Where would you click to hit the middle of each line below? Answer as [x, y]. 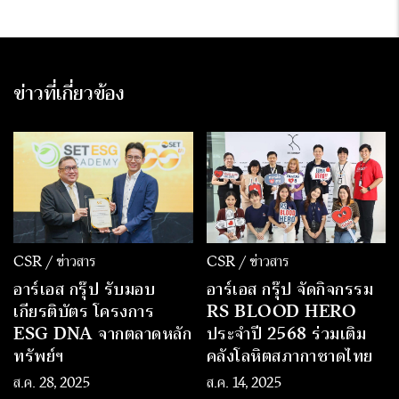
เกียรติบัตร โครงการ [84, 311]
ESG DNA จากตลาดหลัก [102, 333]
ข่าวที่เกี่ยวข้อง [69, 93]
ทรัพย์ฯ [39, 355]
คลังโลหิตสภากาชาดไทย [289, 355]
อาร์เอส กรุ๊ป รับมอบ [84, 289]
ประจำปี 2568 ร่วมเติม [286, 333]
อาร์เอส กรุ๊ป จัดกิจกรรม [289, 289]
